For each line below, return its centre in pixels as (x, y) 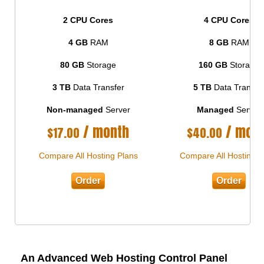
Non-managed (75, 109)
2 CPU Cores (88, 20)
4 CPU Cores (229, 20)
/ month (105, 132)
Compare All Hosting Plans (88, 155)
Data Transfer (97, 87)
